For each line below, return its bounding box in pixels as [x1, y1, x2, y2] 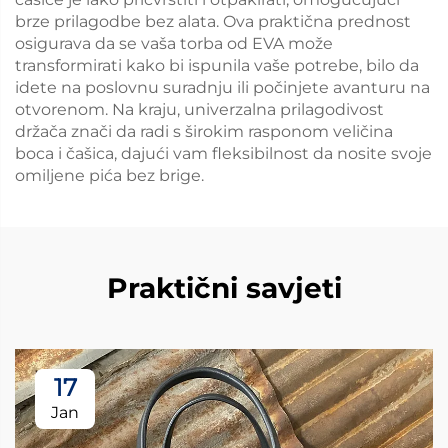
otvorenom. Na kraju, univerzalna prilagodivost [15, 100, 384, 119]
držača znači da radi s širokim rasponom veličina [15, 122, 393, 141]
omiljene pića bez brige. [15, 166, 204, 185]
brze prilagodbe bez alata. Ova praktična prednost [15, 12, 411, 31]
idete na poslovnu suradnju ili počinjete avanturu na [15, 78, 430, 97]
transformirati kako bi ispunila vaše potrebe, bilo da [15, 56, 419, 75]
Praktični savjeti [106, 271, 342, 305]
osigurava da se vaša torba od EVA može [15, 34, 333, 53]
